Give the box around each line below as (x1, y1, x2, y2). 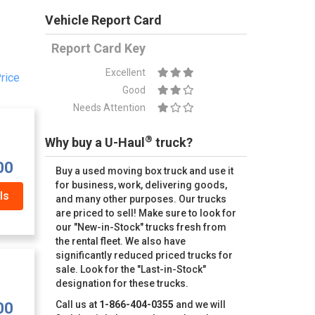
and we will (173, 299, 226, 310)
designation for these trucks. (55, 278, 188, 289)
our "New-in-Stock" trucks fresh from (55, 221, 226, 233)
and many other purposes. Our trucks (55, 193, 226, 205)
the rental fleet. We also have (55, 236, 186, 247)
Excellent (105, 67, 146, 78)
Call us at (55, 299, 99, 310)
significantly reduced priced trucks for (55, 250, 233, 261)
